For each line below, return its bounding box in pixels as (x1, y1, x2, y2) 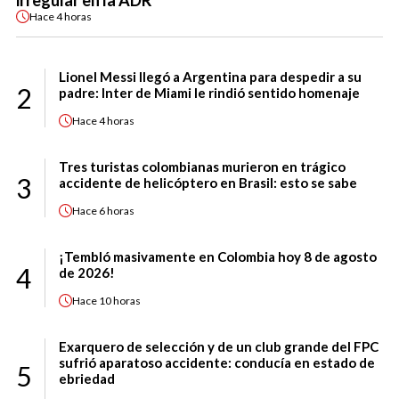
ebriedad (59, 370, 115, 387)
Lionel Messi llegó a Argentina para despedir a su (59, 69, 362, 85)
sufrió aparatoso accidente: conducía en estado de (59, 354, 375, 371)
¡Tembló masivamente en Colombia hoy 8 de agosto (59, 248, 377, 265)
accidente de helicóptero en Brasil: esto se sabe (59, 175, 357, 191)
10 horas (99, 293, 141, 307)
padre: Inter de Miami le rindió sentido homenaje (59, 85, 360, 102)
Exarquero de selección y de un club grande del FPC (59, 338, 379, 355)
